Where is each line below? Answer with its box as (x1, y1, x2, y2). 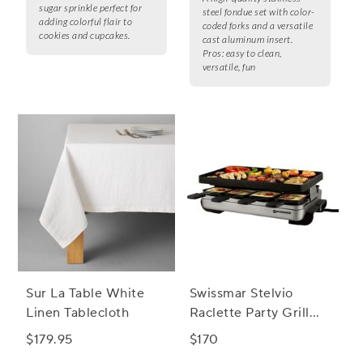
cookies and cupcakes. (39, 29, 130, 42)
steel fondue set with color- (202, 6, 315, 19)
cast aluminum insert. (202, 33, 293, 46)
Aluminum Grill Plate (189, 344, 319, 361)
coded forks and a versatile (202, 19, 314, 32)
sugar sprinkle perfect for (39, 2, 142, 15)
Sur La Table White (26, 285, 144, 302)
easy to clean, (225, 47, 282, 60)
